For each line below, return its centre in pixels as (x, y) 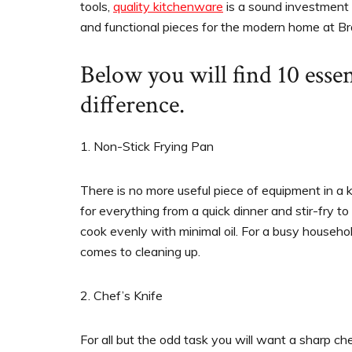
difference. (132, 105)
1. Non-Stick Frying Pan (147, 147)
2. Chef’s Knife (121, 296)
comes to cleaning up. (140, 252)
